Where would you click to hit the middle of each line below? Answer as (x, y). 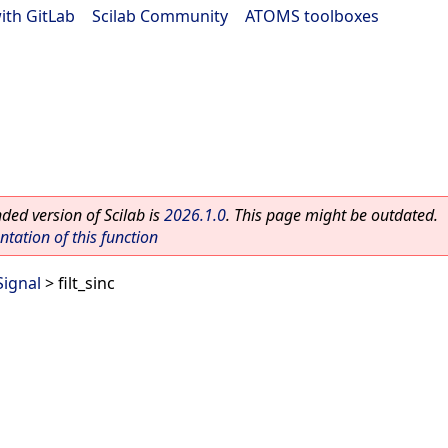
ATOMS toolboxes (312, 16)
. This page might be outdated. (332, 215)
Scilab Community (160, 16)
